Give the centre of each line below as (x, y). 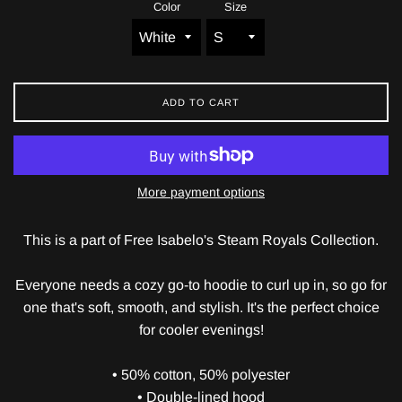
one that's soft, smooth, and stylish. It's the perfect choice (201, 308)
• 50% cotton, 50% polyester (201, 375)
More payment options (201, 192)
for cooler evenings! (201, 330)
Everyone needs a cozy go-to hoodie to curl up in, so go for (201, 285)
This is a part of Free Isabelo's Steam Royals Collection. (201, 240)
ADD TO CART (201, 103)
